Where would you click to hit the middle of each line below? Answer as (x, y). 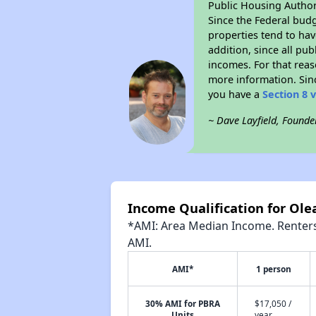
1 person (273, 269)
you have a (236, 94)
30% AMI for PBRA (182, 303)
